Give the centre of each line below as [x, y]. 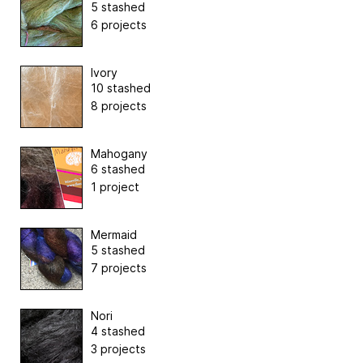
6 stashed [118, 169]
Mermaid [114, 234]
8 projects [119, 105]
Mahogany [119, 153]
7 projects [119, 267]
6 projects [119, 24]
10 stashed [121, 88]
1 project [115, 186]
